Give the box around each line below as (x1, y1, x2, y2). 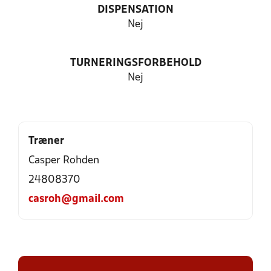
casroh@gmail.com (28, 194, 124, 204)
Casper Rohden (28, 155, 99, 166)
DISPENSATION (97, 5, 174, 15)
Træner (28, 136, 64, 146)
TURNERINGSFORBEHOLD (70, 58, 201, 68)
